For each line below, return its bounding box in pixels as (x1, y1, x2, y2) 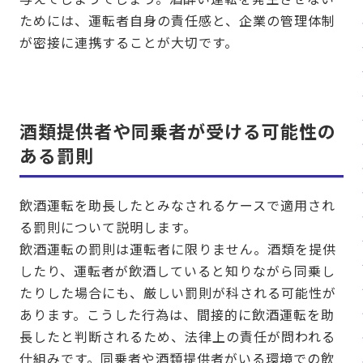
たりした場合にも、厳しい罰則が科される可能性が (19, 283, 336, 303)
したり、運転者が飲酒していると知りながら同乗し (19, 261, 335, 281)
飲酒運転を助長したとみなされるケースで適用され (19, 195, 335, 216)
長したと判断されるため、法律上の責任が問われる (19, 327, 335, 347)
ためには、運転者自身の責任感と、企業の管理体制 (19, 11, 335, 31)
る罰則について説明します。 (19, 217, 197, 237)
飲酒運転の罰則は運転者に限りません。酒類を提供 (19, 239, 336, 259)
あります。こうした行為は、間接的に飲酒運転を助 (19, 305, 335, 325)
